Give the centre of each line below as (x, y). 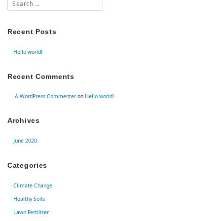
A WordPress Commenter (45, 96)
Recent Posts (32, 31)
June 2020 (25, 140)
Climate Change (33, 185)
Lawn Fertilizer (31, 212)
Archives (24, 120)
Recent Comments (41, 76)
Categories (28, 165)
